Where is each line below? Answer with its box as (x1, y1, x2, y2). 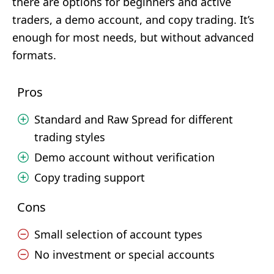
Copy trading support (34, 170, 145, 185)
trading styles (34, 130, 105, 144)
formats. (12, 48, 56, 62)
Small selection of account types (34, 227, 202, 242)
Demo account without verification (34, 150, 215, 165)
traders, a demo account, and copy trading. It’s (12, 12, 254, 27)
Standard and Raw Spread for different (34, 112, 233, 127)
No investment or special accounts (34, 247, 215, 262)
